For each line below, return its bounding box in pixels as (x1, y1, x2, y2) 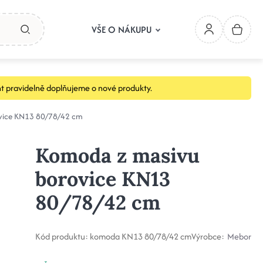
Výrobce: (191, 230, 224, 242)
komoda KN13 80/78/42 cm (89, 230, 191, 242)
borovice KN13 (35, 166, 170, 191)
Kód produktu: (35, 230, 88, 242)
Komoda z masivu (35, 143, 200, 168)
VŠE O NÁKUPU (92, 22, 151, 36)
